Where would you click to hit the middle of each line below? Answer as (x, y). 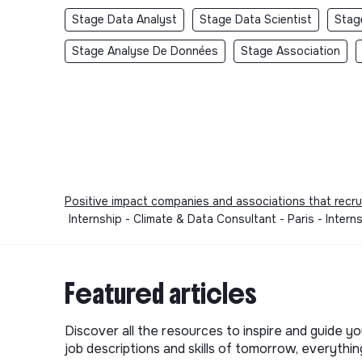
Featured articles (161, 293)
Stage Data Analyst (124, 19)
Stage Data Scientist (256, 19)
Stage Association (290, 51)
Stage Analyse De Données (145, 51)
